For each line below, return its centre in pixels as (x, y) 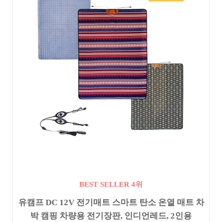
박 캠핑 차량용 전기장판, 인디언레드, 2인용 (111, 216)
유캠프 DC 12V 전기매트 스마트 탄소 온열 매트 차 (111, 203)
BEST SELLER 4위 (111, 185)
